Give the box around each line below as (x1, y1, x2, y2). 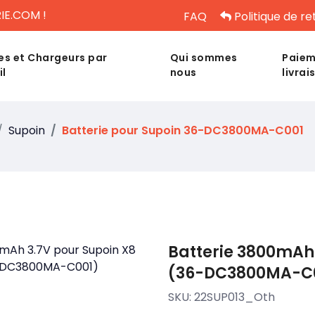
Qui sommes (169, 51, 238, 65)
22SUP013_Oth (194, 289, 275, 305)
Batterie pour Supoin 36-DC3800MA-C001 (62, 122, 304, 139)
